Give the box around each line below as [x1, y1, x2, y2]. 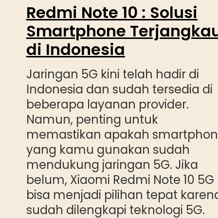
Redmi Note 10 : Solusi [26, 1, 198, 23]
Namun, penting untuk [26, 111, 158, 127]
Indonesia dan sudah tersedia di [26, 81, 213, 97]
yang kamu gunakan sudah [26, 141, 190, 158]
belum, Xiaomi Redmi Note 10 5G [26, 171, 214, 188]
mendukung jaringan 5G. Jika [26, 156, 198, 173]
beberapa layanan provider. [26, 96, 189, 112]
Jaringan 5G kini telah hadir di [26, 66, 199, 82]
